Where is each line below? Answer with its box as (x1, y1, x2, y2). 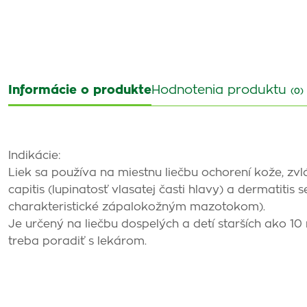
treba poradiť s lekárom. (8, 236, 147, 247)
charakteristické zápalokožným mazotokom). (8, 201, 265, 212)
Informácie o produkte (8, 84, 151, 97)
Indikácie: (8, 150, 61, 161)
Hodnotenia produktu (151, 84, 291, 97)
